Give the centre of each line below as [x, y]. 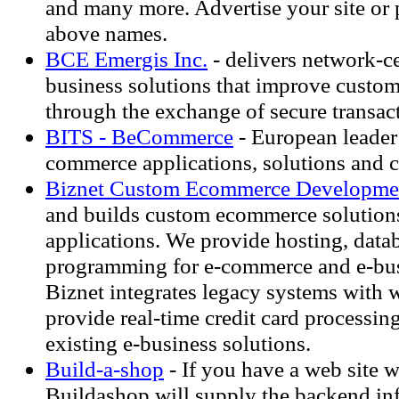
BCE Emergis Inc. [126, 59]
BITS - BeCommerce [139, 136]
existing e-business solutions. [178, 343]
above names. [106, 33]
